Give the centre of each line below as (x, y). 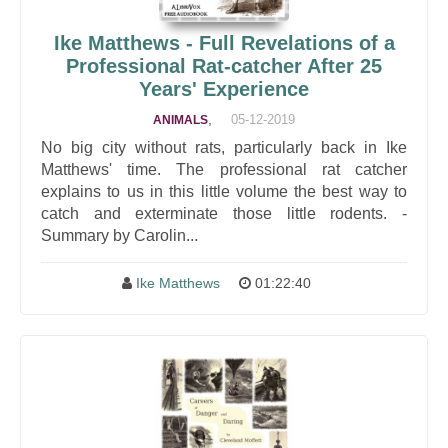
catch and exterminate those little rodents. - (224, 213)
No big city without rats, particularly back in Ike (224, 147)
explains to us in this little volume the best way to (224, 191)
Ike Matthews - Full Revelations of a (224, 43)
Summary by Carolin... (119, 235)
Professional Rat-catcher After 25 (224, 66)
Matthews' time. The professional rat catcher (224, 169)
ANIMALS (180, 120)
